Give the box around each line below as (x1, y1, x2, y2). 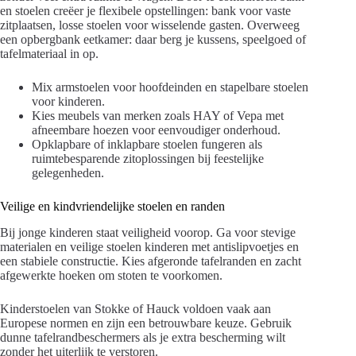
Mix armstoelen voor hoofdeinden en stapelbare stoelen (32, 79, 308, 94)
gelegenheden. (32, 165, 104, 180)
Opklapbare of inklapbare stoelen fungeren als (32, 137, 262, 151)
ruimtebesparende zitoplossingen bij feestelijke (32, 151, 264, 165)
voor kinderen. (32, 94, 105, 108)
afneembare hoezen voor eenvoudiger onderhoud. (32, 122, 281, 137)
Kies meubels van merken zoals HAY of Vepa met (32, 108, 284, 122)
